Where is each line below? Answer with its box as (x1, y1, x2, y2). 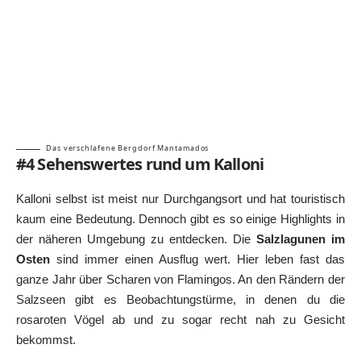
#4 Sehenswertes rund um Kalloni (16, 153, 264, 176)
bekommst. (16, 332, 76, 346)
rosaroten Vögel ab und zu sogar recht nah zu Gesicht (16, 312, 345, 326)
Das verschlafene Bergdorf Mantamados (46, 143, 210, 154)
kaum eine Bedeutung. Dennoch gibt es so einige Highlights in (16, 211, 345, 226)
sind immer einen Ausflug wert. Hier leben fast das (50, 251, 345, 266)
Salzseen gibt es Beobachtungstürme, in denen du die (16, 292, 345, 306)
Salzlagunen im (256, 231, 345, 246)
